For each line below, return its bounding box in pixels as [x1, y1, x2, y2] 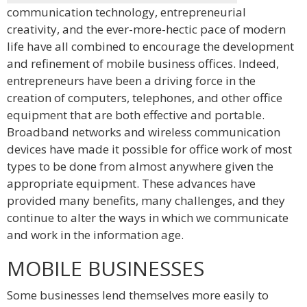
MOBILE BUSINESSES [7, 254, 204, 282]
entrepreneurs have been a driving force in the [7, 73, 256, 88]
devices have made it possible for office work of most [7, 141, 292, 157]
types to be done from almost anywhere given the [7, 158, 273, 174]
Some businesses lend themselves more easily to [7, 287, 269, 303]
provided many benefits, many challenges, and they [7, 193, 285, 208]
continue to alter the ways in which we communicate [7, 210, 288, 225]
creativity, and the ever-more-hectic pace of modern [7, 21, 286, 37]
